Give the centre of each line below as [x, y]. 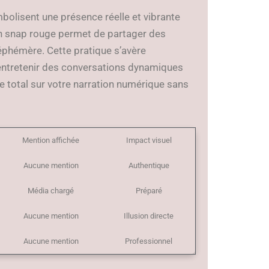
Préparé [149, 190]
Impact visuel [149, 140]
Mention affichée [51, 140]
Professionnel [149, 241]
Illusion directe [149, 216]
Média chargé [51, 190]
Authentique [149, 165]
